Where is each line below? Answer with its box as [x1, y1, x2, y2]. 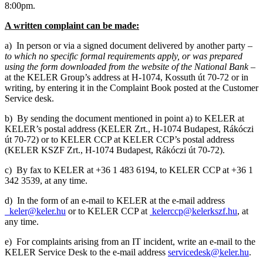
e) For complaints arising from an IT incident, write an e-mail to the [5, 237, 255, 247]
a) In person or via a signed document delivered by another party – [5, 41, 252, 51]
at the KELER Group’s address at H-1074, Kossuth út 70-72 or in [5, 72, 248, 83]
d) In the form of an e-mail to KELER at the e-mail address [5, 195, 225, 206]
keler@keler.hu [5, 206, 66, 217]
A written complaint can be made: [5, 21, 139, 31]
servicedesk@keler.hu [168, 247, 249, 258]
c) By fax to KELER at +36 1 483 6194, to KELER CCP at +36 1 [5, 165, 253, 176]
